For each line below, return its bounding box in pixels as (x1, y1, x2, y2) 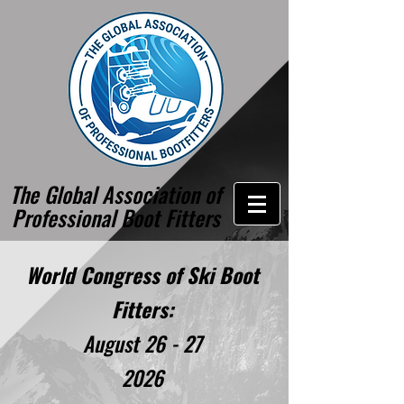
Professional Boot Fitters (11, 201, 220, 234)
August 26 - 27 (83, 328, 201, 359)
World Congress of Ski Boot (25, 260, 259, 290)
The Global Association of (10, 178, 221, 210)
